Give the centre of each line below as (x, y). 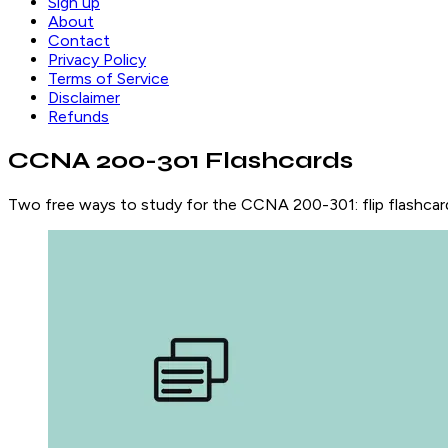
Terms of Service (108, 78)
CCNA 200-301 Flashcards (180, 160)
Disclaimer (84, 97)
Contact (79, 40)
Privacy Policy (97, 59)
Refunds (78, 116)
